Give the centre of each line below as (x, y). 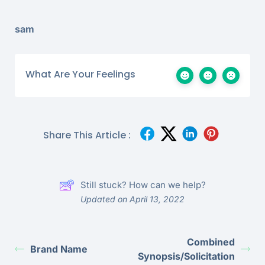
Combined (211, 242)
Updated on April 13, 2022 (132, 199)
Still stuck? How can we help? (143, 185)
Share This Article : (87, 135)
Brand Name (59, 249)
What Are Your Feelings (80, 74)
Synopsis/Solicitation (186, 256)
